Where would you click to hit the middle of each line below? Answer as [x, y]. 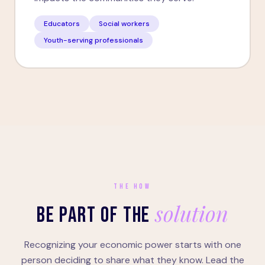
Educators [62, 24]
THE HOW [132, 187]
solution [192, 213]
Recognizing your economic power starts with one [132, 245]
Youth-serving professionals [93, 40]
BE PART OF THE [96, 216]
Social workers [124, 24]
